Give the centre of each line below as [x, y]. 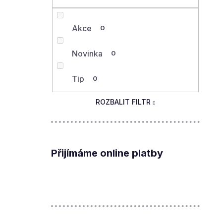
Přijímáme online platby [107, 153]
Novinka [87, 53]
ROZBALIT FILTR [123, 102]
